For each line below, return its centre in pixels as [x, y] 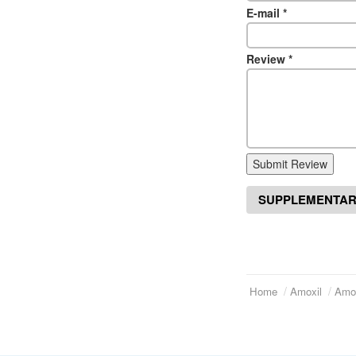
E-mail [265, 12]
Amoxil [306, 292]
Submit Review [290, 164]
